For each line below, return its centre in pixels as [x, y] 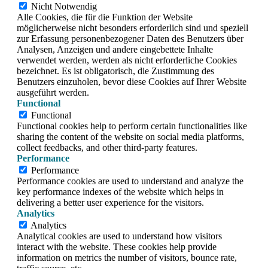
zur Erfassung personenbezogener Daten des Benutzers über [130, 39]
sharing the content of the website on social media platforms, [130, 137]
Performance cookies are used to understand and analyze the [130, 181]
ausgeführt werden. [53, 92]
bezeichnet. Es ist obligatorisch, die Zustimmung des [115, 71]
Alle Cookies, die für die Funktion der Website [105, 17]
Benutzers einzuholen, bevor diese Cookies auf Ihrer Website [132, 82]
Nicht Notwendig [64, 6]
